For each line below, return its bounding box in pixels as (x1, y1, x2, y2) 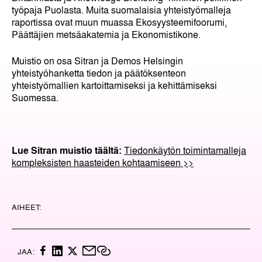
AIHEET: (12, 201, 42, 212)
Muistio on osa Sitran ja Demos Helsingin (12, 53, 183, 67)
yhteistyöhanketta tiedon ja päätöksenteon (12, 65, 186, 80)
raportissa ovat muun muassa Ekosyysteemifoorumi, (12, 15, 227, 29)
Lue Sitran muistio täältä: (12, 143, 122, 157)
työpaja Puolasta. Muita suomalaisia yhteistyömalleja (12, 2, 231, 16)
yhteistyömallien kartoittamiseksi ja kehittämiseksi (12, 78, 217, 92)
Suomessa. (12, 90, 58, 104)
